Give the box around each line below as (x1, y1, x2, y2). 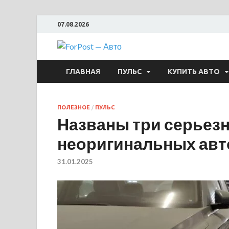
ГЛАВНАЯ (66, 67, 100, 76)
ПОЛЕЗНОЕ (57, 104, 90, 110)
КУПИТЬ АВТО (168, 67, 220, 76)
